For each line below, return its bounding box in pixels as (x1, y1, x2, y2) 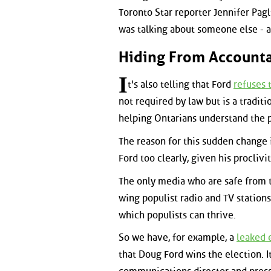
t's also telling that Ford (128, 79, 233, 91)
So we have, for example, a (119, 232, 237, 244)
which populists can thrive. (119, 209, 236, 221)
